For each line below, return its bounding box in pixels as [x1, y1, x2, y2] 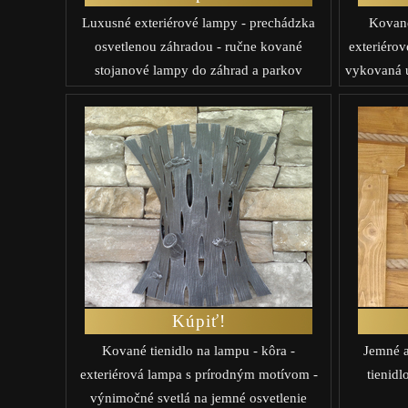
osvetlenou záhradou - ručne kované [95, 38, 302, 54]
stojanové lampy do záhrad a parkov [95, 62, 302, 77]
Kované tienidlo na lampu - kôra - [102, 342, 295, 358]
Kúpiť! [171, 311, 226, 331]
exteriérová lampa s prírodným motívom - [79, 366, 318, 382]
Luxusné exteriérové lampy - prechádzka [82, 15, 315, 30]
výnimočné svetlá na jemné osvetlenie [90, 390, 307, 405]
